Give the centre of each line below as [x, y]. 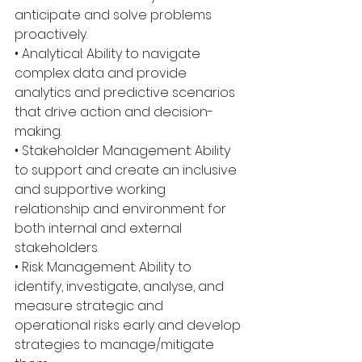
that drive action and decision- [114, 112]
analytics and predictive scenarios [126, 93]
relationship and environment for [122, 209]
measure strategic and [90, 306]
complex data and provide [102, 73]
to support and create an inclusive [127, 170]
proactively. [51, 34]
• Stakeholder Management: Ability [124, 151]
